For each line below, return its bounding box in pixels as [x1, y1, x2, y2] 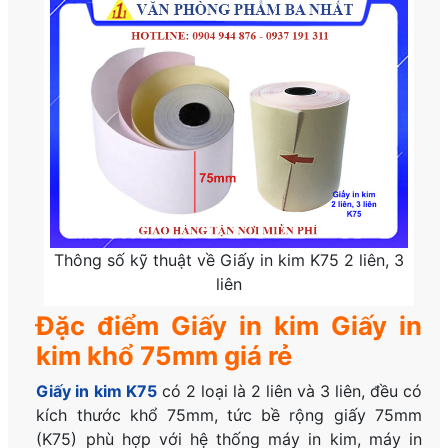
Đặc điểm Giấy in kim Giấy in [36, 310, 422, 342]
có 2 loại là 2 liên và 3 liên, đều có [156, 381, 422, 402]
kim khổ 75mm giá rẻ [36, 340, 293, 372]
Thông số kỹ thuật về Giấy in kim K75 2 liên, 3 [54, 250, 405, 271]
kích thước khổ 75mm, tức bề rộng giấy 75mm [36, 405, 422, 426]
